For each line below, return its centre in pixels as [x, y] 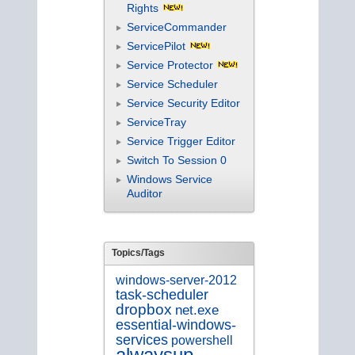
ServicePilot [156, 46]
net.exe [197, 311]
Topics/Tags [138, 253]
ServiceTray [156, 122]
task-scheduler [162, 295]
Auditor [144, 193]
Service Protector [170, 65]
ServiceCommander [176, 27]
